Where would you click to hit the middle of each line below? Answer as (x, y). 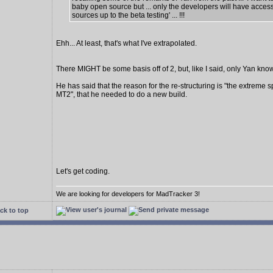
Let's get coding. (83, 171)
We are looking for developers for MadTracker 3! (128, 193)
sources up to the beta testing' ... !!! (128, 15)
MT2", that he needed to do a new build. (122, 94)
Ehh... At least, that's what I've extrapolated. (126, 43)
